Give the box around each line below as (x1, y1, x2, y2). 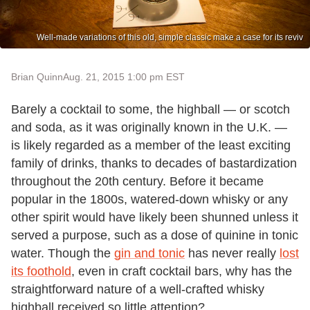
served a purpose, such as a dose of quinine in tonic (11, 228, 298, 242)
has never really (185, 246, 280, 260)
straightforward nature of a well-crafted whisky (11, 282, 264, 296)
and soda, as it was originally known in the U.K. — (11, 120, 287, 134)
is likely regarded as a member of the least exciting (11, 138, 291, 152)
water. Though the (11, 246, 114, 260)
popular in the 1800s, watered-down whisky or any (11, 192, 288, 206)
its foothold (11, 264, 71, 278)
